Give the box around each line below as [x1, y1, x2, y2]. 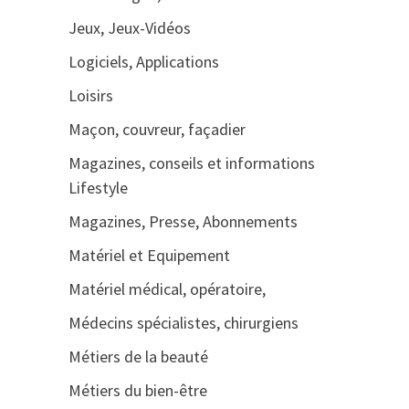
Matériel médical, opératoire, [68, 278, 266, 299]
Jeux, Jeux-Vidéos [68, 17, 191, 38]
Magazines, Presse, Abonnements [68, 211, 298, 232]
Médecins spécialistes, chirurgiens [68, 312, 299, 333]
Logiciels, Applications [68, 51, 219, 72]
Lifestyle [68, 177, 128, 198]
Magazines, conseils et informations [68, 152, 315, 173]
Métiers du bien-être [68, 380, 207, 401]
